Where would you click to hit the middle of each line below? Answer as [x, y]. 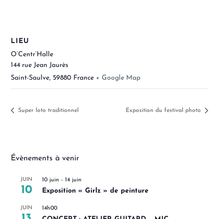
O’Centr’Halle [32, 54]
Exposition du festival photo [164, 110]
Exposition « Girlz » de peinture [96, 191]
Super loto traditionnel [48, 110]
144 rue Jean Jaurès [40, 65]
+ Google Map [118, 78]
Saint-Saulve [30, 78]
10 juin [51, 180]
